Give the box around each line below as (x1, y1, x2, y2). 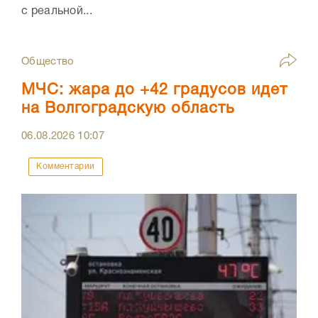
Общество (21, 56, 75, 67)
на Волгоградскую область (21, 101, 234, 116)
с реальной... (21, 6, 92, 16)
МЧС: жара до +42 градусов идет (21, 82, 287, 97)
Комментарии (36, 162, 95, 170)
